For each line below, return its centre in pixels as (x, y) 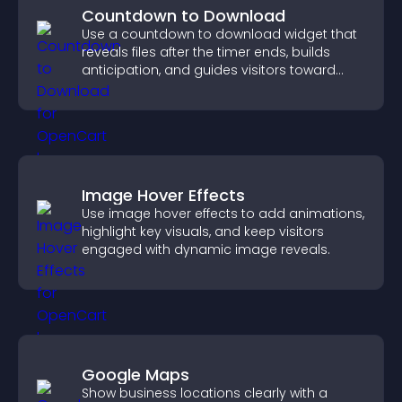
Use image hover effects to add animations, (223, 214)
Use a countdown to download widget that (219, 34)
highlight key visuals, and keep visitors (203, 232)
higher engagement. (148, 88)
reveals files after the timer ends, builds (206, 52)
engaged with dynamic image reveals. (206, 249)
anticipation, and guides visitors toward (209, 70)
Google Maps (135, 375)
